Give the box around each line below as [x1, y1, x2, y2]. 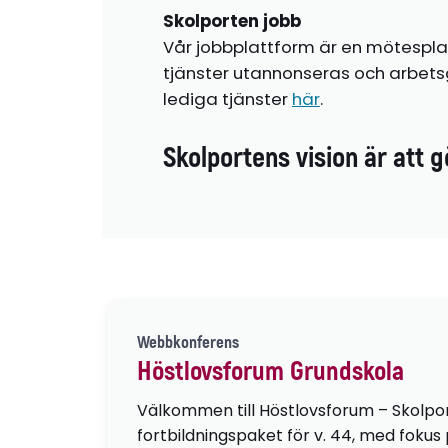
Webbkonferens [137, 332, 240, 354]
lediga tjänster [162, 86, 292, 111]
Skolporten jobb [162, 8, 301, 33]
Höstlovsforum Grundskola [137, 355, 405, 389]
